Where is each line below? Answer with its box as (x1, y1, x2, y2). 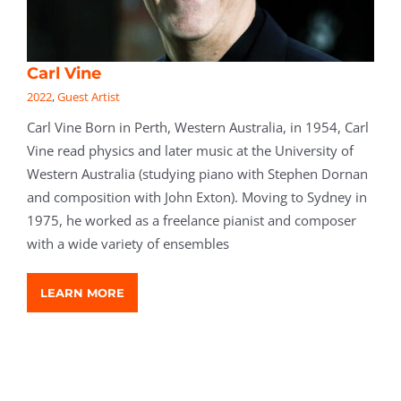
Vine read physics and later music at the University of (27, 141, 354, 160)
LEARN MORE (40, 286, 124, 301)
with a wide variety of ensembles (27, 235, 229, 253)
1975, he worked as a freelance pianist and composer (27, 211, 356, 230)
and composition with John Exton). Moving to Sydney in (27, 188, 367, 207)
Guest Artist (57, 89, 120, 106)
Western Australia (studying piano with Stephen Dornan (27, 165, 368, 183)
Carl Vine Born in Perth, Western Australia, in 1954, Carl (27, 118, 369, 137)
